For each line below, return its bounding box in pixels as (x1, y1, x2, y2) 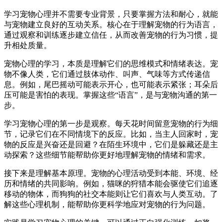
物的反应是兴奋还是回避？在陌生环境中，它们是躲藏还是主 (4, 140, 218, 149)
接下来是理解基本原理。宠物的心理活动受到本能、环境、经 (4, 168, 218, 177)
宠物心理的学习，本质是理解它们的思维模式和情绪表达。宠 (4, 59, 218, 68)
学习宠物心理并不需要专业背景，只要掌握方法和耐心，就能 (4, 9, 218, 18)
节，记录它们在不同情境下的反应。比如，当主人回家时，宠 (4, 129, 218, 138)
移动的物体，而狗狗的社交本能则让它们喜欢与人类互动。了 (4, 189, 218, 198)
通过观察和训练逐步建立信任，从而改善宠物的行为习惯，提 (4, 30, 218, 39)
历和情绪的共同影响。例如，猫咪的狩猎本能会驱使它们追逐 (4, 179, 218, 188)
